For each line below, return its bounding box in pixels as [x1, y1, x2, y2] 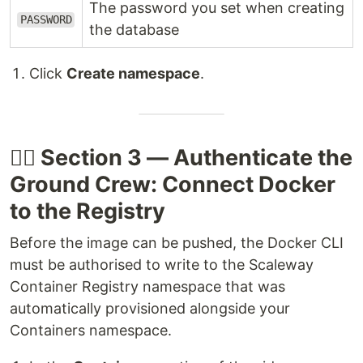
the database [89, 21, 179, 39]
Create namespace [66, 65, 200, 83]
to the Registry [10, 198, 165, 225]
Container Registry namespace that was [10, 278, 285, 296]
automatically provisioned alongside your [10, 300, 290, 318]
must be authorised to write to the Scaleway [10, 256, 314, 274]
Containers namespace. [10, 322, 172, 340]
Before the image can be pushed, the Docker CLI [10, 234, 344, 252]
